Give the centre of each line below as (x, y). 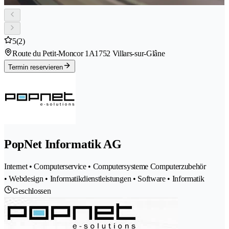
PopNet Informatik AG (63, 144)
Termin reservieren (36, 67)
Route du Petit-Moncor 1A (54, 53)
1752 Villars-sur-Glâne (130, 53)
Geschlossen (32, 191)
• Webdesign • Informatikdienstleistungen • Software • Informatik (104, 178)
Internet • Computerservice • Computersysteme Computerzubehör (105, 166)
